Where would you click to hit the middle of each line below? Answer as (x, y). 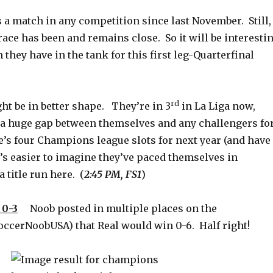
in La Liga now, (217, 106)
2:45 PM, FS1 (112, 174)
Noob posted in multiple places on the (117, 208)
